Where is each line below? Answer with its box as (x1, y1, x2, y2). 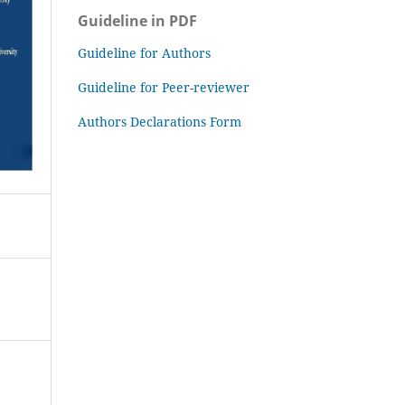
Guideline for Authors (78, 43, 211, 61)
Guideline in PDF (78, 10, 197, 31)
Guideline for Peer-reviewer (78, 78, 250, 96)
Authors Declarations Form (78, 112, 241, 130)
